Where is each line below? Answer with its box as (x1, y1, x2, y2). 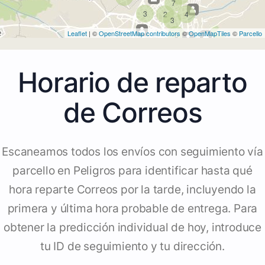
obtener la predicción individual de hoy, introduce (4, 221, 261, 235)
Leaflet (67, 28, 87, 38)
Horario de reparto (18, 66, 247, 99)
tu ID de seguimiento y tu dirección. (40, 240, 225, 254)
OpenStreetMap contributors (99, 28, 180, 38)
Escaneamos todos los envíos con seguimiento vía (2, 145, 263, 159)
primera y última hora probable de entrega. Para (7, 202, 258, 216)
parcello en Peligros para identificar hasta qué (12, 164, 253, 178)
